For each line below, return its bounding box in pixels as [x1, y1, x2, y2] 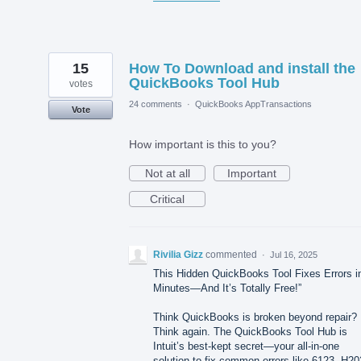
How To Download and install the [129, 60, 355, 77]
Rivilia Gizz [153, 248, 203, 260]
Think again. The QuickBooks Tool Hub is [153, 326, 347, 338]
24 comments [129, 98, 182, 109]
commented [205, 248, 259, 260]
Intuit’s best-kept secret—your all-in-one [153, 340, 339, 353]
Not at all [144, 166, 190, 180]
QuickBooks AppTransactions [195, 98, 312, 109]
